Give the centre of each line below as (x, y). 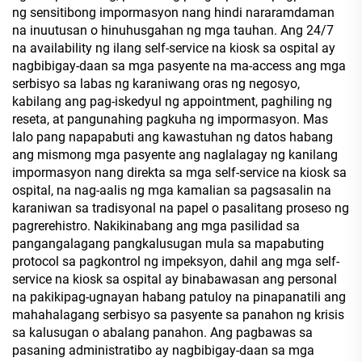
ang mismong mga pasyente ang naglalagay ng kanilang (175, 155)
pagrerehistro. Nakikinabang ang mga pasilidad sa (156, 226)
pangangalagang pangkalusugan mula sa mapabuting (168, 244)
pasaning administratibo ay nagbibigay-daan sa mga (163, 350)
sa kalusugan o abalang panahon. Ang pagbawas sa (162, 333)
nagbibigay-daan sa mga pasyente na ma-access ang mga (179, 66)
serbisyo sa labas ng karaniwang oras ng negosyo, (156, 84)
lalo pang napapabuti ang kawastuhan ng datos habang (173, 137)
